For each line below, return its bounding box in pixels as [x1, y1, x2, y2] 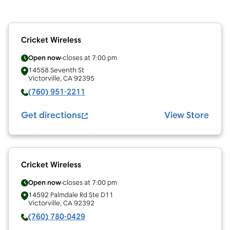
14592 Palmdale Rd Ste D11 [28, 190, 113, 200]
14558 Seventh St [28, 66, 84, 75]
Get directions [21, 109, 81, 122]
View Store [164, 109, 209, 122]
